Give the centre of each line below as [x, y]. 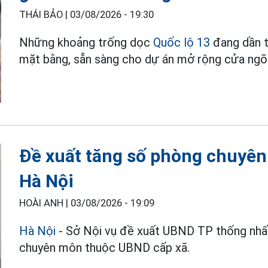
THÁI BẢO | [45, 14]
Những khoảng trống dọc [86, 42]
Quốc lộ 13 [182, 42]
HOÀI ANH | [45, 203]
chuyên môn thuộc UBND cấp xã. [105, 247]
